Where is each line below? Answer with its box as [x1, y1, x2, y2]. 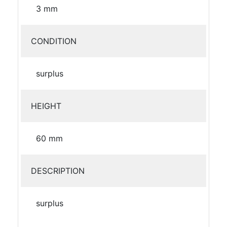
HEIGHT [31, 100, 61, 111]
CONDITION [31, 35, 77, 46]
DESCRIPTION [31, 165, 85, 176]
